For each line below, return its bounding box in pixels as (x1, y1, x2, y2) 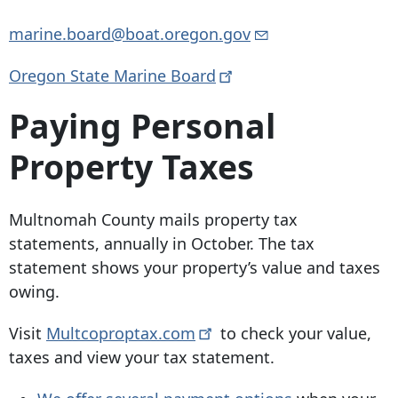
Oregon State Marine (9, 65, 171, 87)
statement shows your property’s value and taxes (9, 256, 380, 278)
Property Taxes (9, 144, 254, 190)
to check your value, (215, 322, 371, 344)
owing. (9, 280, 60, 302)
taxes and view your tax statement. (9, 346, 275, 368)
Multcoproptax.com (46, 322, 195, 344)
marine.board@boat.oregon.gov (9, 23, 251, 45)
